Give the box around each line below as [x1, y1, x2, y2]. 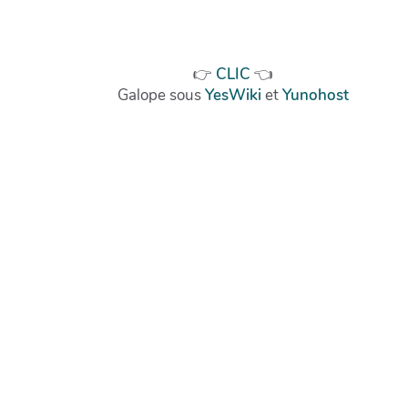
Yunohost [282, 85, 349, 106]
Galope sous [117, 85, 205, 106]
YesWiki [205, 85, 261, 106]
